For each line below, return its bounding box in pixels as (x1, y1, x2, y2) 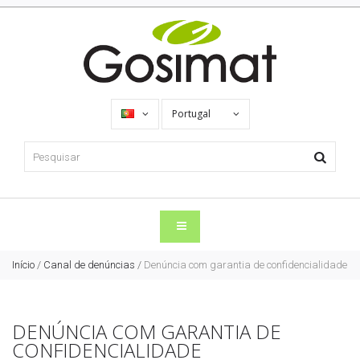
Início (12, 259, 35, 272)
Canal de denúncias (43, 259, 135, 272)
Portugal (171, 107, 213, 121)
